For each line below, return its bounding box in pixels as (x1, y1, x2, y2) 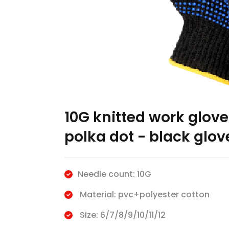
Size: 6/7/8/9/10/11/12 (77, 209, 166, 221)
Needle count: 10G (77, 168, 151, 180)
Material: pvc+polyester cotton (77, 189, 210, 200)
